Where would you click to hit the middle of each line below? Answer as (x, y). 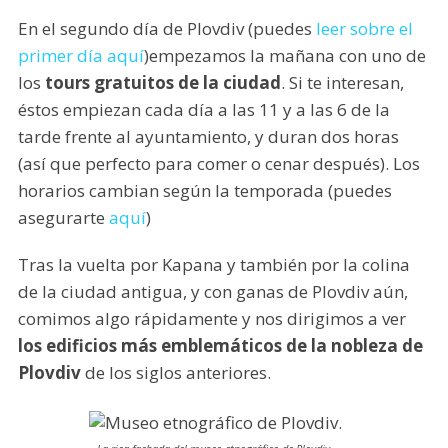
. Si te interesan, (342, 82)
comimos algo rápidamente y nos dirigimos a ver (211, 318)
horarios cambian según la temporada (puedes (204, 190)
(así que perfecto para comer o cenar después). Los (218, 163)
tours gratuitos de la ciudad (162, 82)
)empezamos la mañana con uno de (284, 55)
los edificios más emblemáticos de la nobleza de (220, 345)
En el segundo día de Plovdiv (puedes (166, 28)
